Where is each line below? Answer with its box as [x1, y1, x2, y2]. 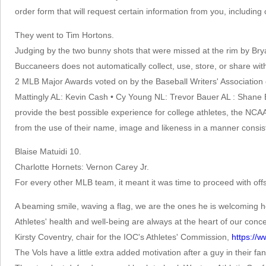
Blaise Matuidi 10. [15, 147, 82, 156]
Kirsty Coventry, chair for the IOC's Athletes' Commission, [15, 232, 232, 242]
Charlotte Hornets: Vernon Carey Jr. [15, 162, 150, 172]
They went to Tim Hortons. [15, 30, 115, 40]
